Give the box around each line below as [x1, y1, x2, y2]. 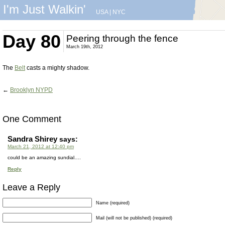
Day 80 [3, 31, 61, 52]
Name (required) [96, 200, 130, 205]
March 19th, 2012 [66, 44, 103, 49]
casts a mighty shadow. [25, 64, 89, 71]
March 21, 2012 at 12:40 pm [8, 144, 74, 149]
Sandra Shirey [8, 135, 57, 143]
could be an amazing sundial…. [8, 155, 81, 160]
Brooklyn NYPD [10, 86, 53, 93]
